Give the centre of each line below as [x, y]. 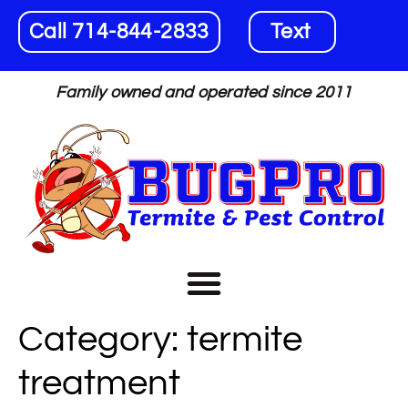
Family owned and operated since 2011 [204, 92]
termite [245, 340]
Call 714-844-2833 [119, 32]
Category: [102, 340]
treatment [99, 383]
